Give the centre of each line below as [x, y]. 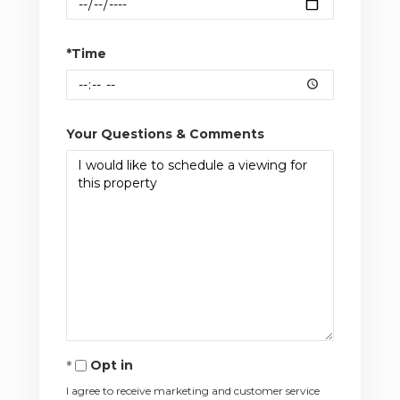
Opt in [112, 365]
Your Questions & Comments [165, 133]
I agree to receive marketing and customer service [193, 390]
